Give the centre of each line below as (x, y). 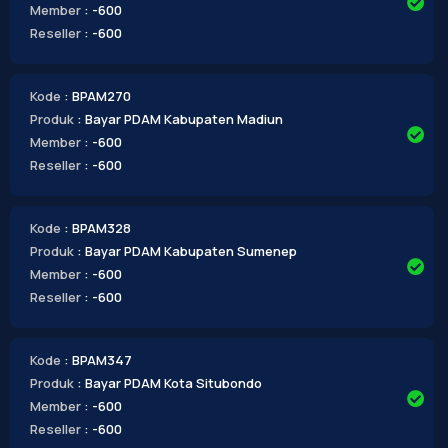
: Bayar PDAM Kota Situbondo (169, 382)
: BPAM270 (97, 96)
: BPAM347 (97, 359)
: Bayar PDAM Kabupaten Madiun (179, 119)
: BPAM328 (97, 228)
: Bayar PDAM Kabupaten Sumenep (186, 251)
